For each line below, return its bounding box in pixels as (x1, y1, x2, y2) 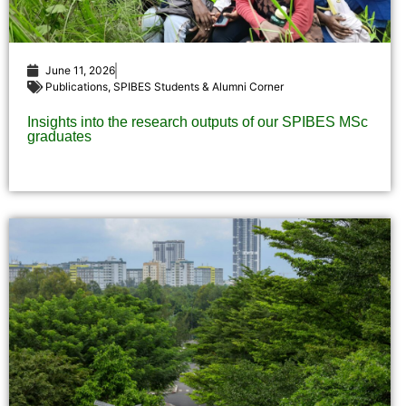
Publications (45, 80, 108, 94)
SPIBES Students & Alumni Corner (113, 80, 284, 94)
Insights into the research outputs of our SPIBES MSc (27, 114, 368, 130)
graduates (27, 129, 92, 145)
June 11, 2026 (45, 63, 115, 78)
